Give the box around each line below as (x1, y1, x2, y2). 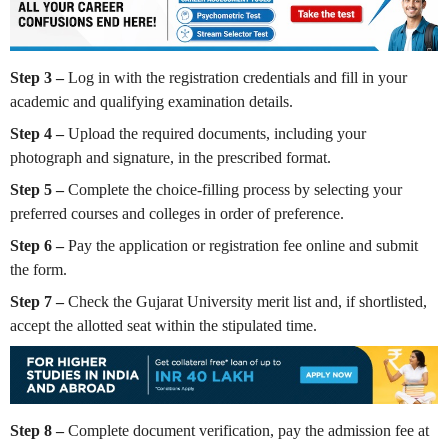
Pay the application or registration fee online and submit (64, 236, 418, 254)
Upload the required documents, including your (64, 124, 366, 142)
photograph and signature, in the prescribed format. (10, 148, 331, 166)
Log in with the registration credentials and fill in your (64, 68, 407, 86)
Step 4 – (10, 124, 64, 142)
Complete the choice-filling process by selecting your (64, 180, 402, 198)
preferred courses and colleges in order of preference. (10, 204, 344, 222)
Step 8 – (10, 421, 64, 439)
